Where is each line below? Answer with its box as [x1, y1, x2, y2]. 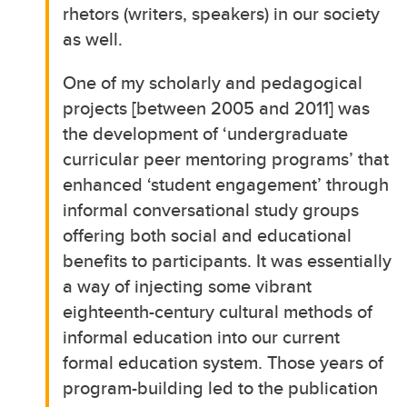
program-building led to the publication [63, 373, 379, 401]
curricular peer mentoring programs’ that [63, 144, 390, 172]
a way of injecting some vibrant [63, 272, 313, 299]
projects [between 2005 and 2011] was [63, 94, 371, 121]
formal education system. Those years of [63, 348, 384, 375]
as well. [63, 25, 124, 52]
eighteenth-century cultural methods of [63, 297, 373, 324]
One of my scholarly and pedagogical [63, 68, 363, 95]
